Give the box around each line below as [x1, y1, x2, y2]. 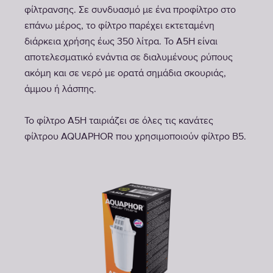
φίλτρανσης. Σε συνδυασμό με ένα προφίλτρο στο [24, 5, 236, 15]
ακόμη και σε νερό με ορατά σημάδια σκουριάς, [24, 69, 226, 79]
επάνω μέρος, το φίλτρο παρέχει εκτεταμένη [24, 21, 214, 31]
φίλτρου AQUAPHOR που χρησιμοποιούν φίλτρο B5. [24, 132, 246, 142]
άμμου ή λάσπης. [24, 85, 96, 94]
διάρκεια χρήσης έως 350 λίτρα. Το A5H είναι [24, 37, 218, 47]
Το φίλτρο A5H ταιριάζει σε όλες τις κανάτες [24, 116, 213, 126]
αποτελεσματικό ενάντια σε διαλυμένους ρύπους [24, 53, 233, 63]
